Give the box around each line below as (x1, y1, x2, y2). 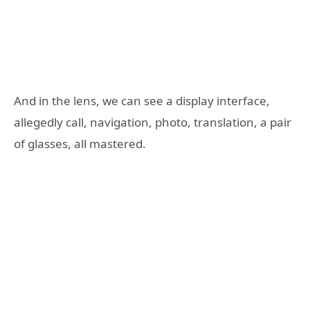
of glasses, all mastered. (14, 136, 146, 152)
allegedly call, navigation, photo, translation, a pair (14, 114, 291, 131)
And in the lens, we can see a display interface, (14, 93, 270, 109)
